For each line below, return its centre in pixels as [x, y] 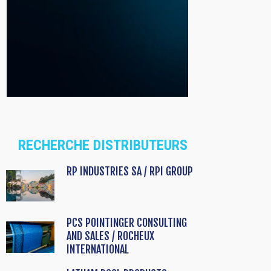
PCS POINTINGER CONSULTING [127, 223]
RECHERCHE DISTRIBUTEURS [103, 145]
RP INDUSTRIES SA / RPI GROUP [130, 171]
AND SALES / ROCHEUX [110, 236]
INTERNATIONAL [98, 250]
